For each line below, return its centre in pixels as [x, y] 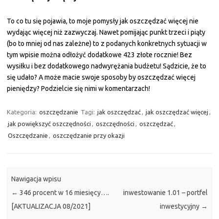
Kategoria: [22, 112]
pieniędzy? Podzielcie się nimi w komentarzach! [78, 88]
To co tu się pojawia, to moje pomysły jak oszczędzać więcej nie [103, 21]
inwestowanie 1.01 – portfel [165, 193]
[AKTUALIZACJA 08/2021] [51, 207]
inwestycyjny [180, 207]
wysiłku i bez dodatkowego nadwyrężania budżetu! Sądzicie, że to [107, 66]
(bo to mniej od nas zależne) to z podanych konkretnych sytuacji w [107, 44]
